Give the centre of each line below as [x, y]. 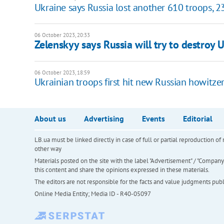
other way [48, 149]
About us [50, 119]
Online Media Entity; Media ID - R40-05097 [92, 194]
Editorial [197, 119]
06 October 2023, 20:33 [62, 35]
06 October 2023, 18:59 [62, 73]
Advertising [104, 119]
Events [153, 119]
